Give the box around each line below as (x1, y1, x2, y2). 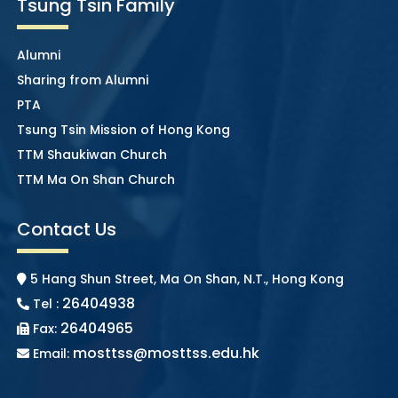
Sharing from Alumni (16, 70, 148, 89)
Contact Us (16, 216, 116, 242)
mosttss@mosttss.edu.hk (72, 342, 259, 363)
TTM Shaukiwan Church (16, 145, 167, 163)
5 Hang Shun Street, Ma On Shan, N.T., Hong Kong (26, 269, 344, 288)
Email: (28, 344, 73, 362)
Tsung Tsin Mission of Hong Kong (16, 120, 230, 139)
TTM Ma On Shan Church (16, 170, 175, 188)
